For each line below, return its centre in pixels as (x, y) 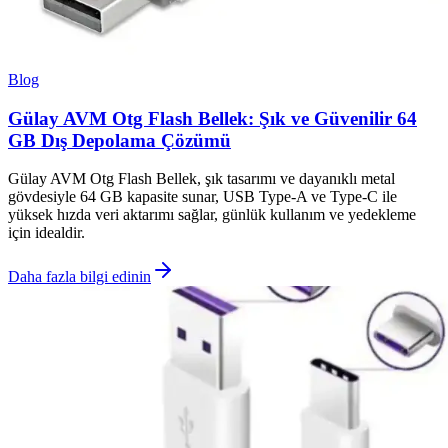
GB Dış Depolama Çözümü (119, 140)
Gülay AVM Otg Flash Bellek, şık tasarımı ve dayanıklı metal (201, 179)
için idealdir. (46, 233)
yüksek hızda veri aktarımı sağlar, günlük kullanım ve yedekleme (212, 215)
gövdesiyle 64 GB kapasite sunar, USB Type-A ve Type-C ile (202, 197)
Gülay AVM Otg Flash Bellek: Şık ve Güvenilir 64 (212, 118)
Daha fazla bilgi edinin (79, 277)
